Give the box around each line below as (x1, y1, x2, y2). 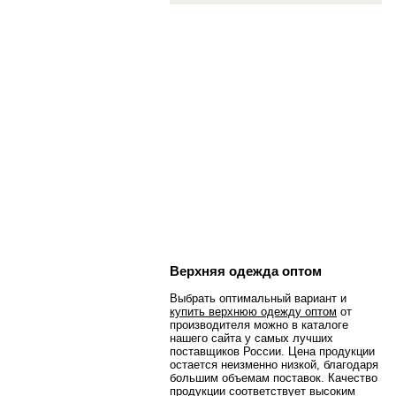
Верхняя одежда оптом (170, 263, 322, 279)
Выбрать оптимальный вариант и (170, 292, 346, 306)
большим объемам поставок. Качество (170, 371, 377, 385)
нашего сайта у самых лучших (170, 331, 333, 346)
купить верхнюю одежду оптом (170, 305, 337, 319)
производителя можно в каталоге (170, 318, 348, 332)
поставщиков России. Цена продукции (170, 345, 375, 359)
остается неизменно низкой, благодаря (170, 358, 378, 372)
